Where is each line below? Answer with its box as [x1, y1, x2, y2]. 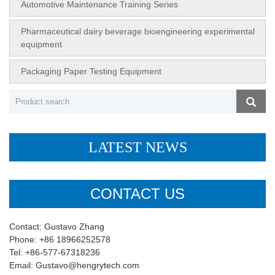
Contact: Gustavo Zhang [9, 222, 104, 232]
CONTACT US [90, 185, 185, 203]
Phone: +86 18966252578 [9, 234, 110, 245]
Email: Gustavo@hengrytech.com [9, 260, 139, 271]
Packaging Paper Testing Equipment [21, 66, 161, 77]
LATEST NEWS [88, 139, 187, 156]
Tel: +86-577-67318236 [9, 247, 100, 258]
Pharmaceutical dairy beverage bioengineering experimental [21, 26, 255, 37]
